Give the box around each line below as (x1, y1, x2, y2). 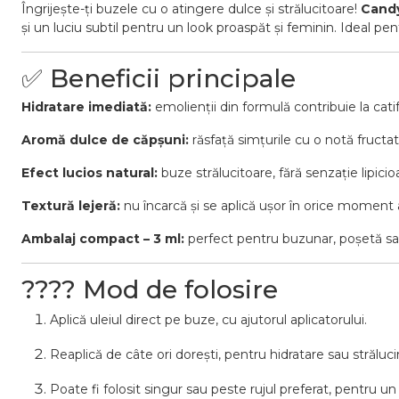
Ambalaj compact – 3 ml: (21, 231, 184, 247)
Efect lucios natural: (21, 165, 158, 181)
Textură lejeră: (21, 198, 120, 214)
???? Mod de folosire (21, 274, 278, 305)
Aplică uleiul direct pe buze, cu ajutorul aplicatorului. (50, 312, 367, 328)
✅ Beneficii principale (21, 63, 296, 94)
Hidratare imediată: (21, 99, 151, 115)
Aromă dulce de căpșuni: (21, 132, 189, 148)
